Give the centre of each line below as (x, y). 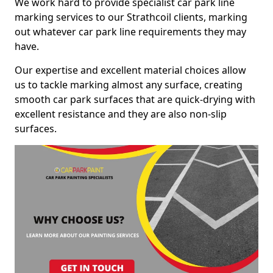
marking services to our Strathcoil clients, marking (131, 17)
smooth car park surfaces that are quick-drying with (135, 99)
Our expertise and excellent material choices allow (130, 70)
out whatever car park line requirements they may (130, 32)
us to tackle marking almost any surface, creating (129, 85)
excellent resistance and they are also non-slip (121, 114)
